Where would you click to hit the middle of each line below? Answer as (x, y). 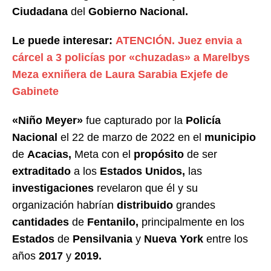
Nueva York (174, 239)
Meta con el (103, 155)
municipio (230, 138)
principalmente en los (191, 222)
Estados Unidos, (142, 171)
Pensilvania (103, 239)
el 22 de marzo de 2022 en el (131, 138)
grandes (194, 205)
